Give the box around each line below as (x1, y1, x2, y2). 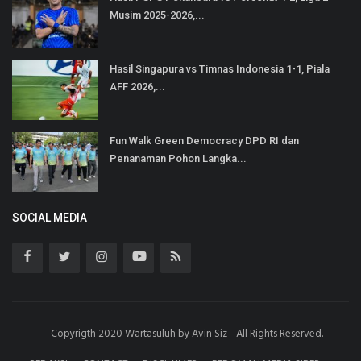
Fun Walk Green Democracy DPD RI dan (110, 134, 299, 147)
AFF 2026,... (110, 80, 165, 93)
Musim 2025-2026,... (110, 8, 205, 21)
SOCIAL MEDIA (12, 210, 87, 224)
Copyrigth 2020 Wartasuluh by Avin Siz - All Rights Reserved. (50, 325, 323, 342)
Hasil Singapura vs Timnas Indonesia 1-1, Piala (110, 62, 330, 75)
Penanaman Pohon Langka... (110, 151, 247, 164)
